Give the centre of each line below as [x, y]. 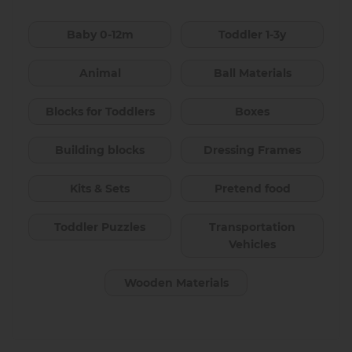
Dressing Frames [252, 150]
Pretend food [252, 188]
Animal [100, 73]
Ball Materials [252, 73]
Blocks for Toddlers [100, 111]
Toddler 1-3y [252, 34]
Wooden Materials [176, 282]
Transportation [252, 227]
